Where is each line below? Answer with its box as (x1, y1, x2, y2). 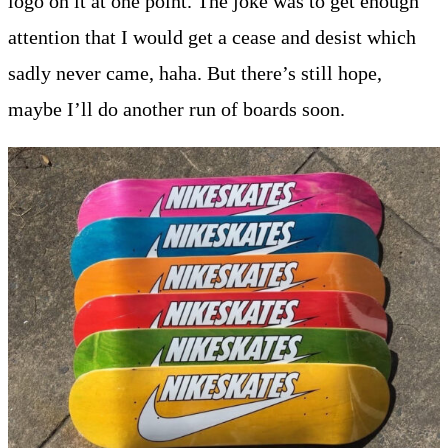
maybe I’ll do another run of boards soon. (8, 97, 345, 120)
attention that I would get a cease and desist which (8, 25, 416, 48)
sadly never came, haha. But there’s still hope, (8, 61, 382, 84)
